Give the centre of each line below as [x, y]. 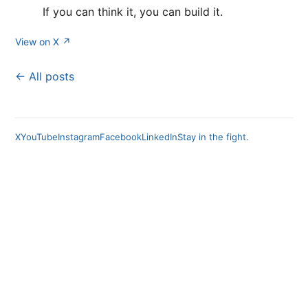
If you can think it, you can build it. [133, 12]
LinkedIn [159, 137]
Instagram [79, 137]
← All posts [45, 76]
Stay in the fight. [213, 137]
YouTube [39, 137]
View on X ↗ [43, 42]
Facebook [121, 137]
